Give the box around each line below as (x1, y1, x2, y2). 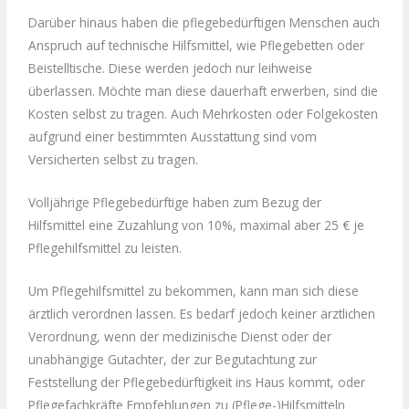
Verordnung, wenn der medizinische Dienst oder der (28, 327, 332, 345)
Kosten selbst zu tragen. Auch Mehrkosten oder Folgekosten (28, 104, 379, 122)
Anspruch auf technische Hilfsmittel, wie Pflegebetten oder (28, 36, 365, 54)
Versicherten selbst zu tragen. (28, 150, 199, 168)
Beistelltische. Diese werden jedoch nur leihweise (28, 58, 313, 77)
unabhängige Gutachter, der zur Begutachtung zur (28, 350, 318, 368)
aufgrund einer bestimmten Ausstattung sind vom (28, 127, 318, 145)
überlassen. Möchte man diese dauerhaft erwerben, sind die (28, 81, 379, 100)
